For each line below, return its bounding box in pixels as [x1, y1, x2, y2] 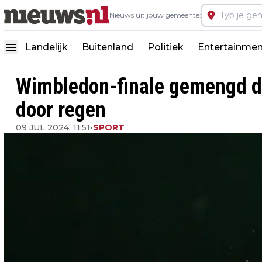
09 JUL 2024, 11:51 [16, 122, 90, 133]
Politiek [147, 42, 184, 53]
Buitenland [82, 42, 133, 53]
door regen [16, 98, 106, 122]
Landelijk [25, 42, 68, 53]
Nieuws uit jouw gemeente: [109, 11, 201, 19]
